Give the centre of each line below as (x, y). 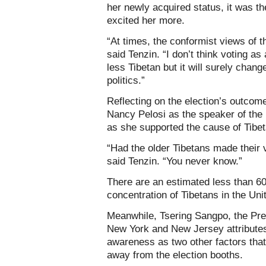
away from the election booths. (175, 255)
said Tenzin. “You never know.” (175, 161)
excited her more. (146, 20)
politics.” (126, 80)
